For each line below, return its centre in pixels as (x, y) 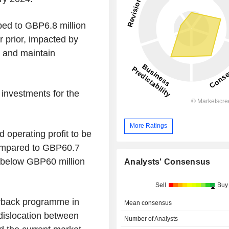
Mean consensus (148, 203)
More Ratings (149, 126)
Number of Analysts (151, 219)
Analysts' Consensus (167, 162)
